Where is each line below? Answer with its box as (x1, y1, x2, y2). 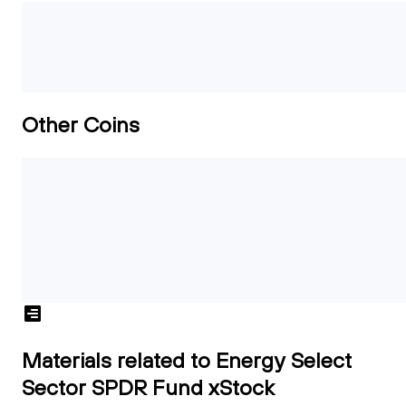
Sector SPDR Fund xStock (22, 372, 275, 401)
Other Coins (22, 111, 140, 139)
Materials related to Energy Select (22, 345, 352, 373)
